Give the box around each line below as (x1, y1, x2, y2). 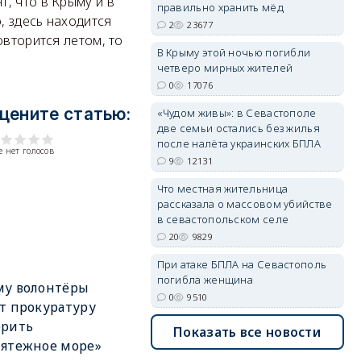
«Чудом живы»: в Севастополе (156, 106, 317, 120)
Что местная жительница (156, 181, 288, 196)
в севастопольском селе (156, 212, 289, 226)
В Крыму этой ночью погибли (156, 45, 311, 60)
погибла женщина (156, 272, 254, 287)
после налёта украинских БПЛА (156, 136, 321, 151)
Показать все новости (173, 323, 322, 341)
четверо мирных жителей (156, 60, 293, 75)
